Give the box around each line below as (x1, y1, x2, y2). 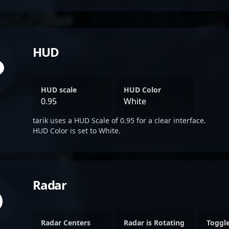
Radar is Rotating (124, 218, 185, 227)
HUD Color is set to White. (33, 126, 121, 135)
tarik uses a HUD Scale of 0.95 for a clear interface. (33, 116, 206, 125)
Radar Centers (41, 218, 90, 227)
